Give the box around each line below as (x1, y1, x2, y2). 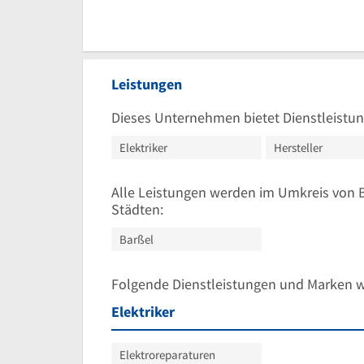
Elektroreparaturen (119, 346, 215, 362)
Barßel (119, 231, 154, 247)
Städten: (111, 199, 163, 219)
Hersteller (274, 139, 323, 155)
